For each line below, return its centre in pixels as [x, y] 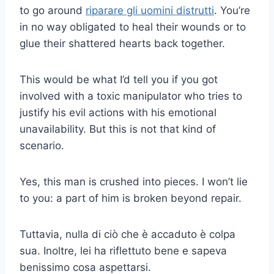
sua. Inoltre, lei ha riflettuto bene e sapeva [123, 250]
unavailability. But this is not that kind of [118, 129]
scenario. [42, 145]
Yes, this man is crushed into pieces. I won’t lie [134, 181]
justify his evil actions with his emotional [118, 112]
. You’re [232, 10]
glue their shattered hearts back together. [122, 43]
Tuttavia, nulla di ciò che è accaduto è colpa [128, 234]
